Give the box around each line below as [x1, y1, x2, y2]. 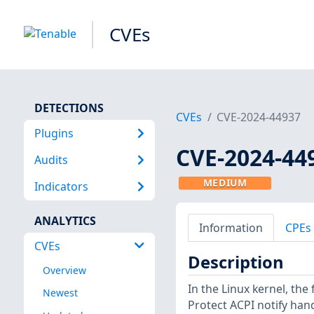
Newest [42, 286, 78, 300]
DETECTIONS [34, 100, 104, 116]
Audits [34, 151, 68, 168]
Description [187, 251, 284, 274]
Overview [42, 264, 86, 278]
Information [198, 219, 263, 235]
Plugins [34, 125, 74, 141]
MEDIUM [203, 176, 247, 190]
